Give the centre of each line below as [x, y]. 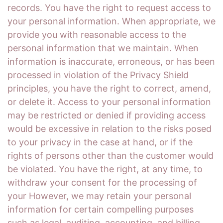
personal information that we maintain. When [103, 48]
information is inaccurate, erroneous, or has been [111, 61]
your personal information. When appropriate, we [111, 21]
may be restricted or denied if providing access [107, 115]
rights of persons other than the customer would [111, 156]
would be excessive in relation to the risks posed [110, 129]
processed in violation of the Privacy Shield [98, 75]
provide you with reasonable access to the [97, 35]
